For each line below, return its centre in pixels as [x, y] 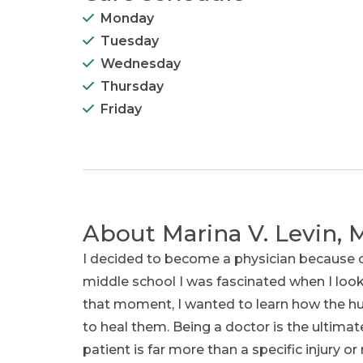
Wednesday [141, 64]
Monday [127, 18]
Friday [121, 109]
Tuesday [130, 41]
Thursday [132, 86]
